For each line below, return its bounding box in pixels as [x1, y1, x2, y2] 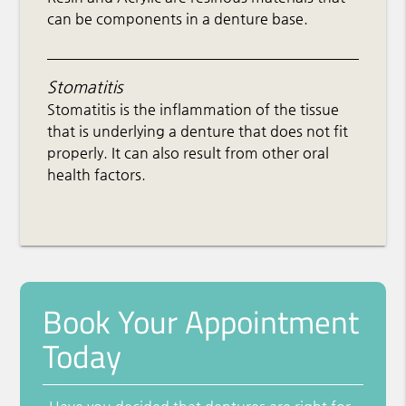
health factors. [47, 166, 147, 184]
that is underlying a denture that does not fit [47, 122, 349, 140]
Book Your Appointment [43, 297, 360, 347]
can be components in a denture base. [47, 10, 309, 28]
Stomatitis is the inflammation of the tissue [47, 101, 340, 119]
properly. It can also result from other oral [47, 144, 330, 162]
